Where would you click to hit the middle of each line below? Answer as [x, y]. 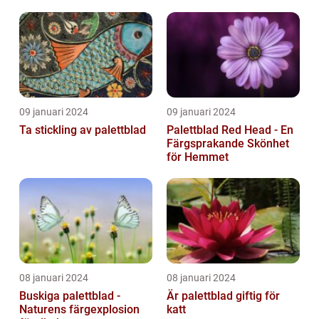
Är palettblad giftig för [223, 296]
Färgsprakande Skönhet [228, 144]
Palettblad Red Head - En [230, 130]
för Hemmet [198, 157]
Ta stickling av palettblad [83, 130]
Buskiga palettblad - [70, 296]
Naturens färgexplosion [79, 310]
